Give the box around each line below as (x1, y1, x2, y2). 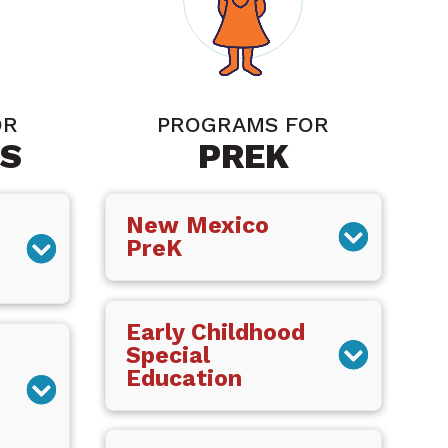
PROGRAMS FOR (157, 112, 330, 138)
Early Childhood (125, 318, 305, 346)
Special (125, 341, 210, 369)
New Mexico (125, 212, 269, 240)
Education (125, 364, 242, 392)
